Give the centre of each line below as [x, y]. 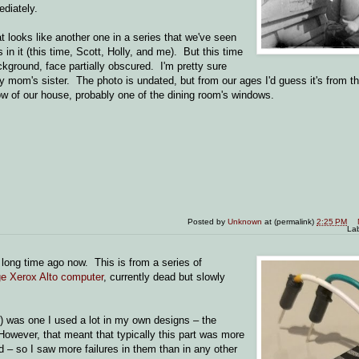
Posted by [208, 221]
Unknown [245, 221]
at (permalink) [291, 221]
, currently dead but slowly [164, 276]
